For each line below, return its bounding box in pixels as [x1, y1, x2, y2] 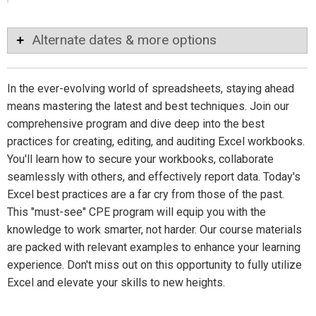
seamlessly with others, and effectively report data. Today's [7, 169, 300, 183]
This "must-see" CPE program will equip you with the [7, 205, 266, 219]
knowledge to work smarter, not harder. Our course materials [7, 222, 302, 236]
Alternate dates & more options [32, 31, 217, 48]
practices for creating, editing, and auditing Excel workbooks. [7, 134, 305, 148]
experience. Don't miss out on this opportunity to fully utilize [7, 257, 302, 272]
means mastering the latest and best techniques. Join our [7, 99, 289, 113]
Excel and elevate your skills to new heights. [7, 275, 225, 289]
